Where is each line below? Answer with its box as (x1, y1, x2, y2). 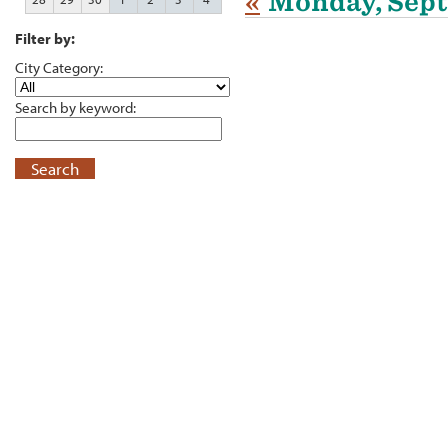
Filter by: (15, 28, 75, 49)
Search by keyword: (15, 97, 136, 118)
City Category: (15, 57, 103, 78)
